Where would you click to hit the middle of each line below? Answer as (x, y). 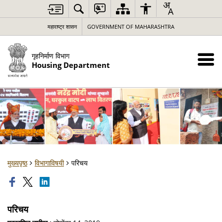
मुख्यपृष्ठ (17, 163)
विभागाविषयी (49, 163)
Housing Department (71, 65)
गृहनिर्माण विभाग (50, 55)
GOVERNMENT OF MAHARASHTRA (131, 27)
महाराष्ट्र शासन (62, 27)
